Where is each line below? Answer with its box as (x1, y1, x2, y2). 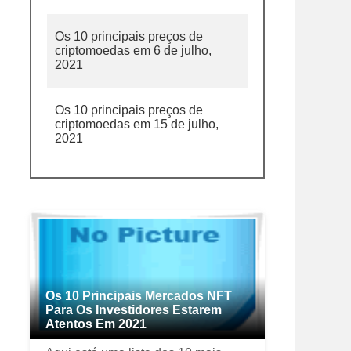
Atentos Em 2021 (45, 317, 147, 331)
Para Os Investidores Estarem (45, 303, 222, 317)
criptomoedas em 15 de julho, (55, 118, 219, 131)
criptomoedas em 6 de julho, (55, 44, 212, 57)
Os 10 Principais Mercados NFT (45, 289, 232, 302)
